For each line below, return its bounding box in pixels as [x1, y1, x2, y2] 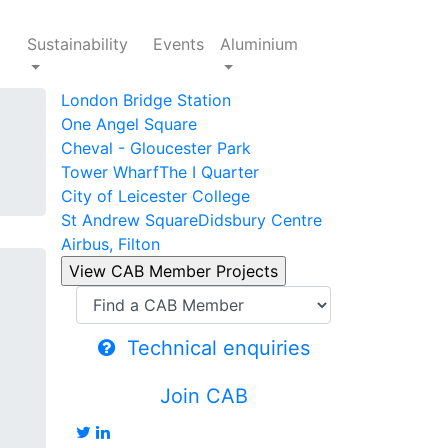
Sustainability [26, 34, 128, 54]
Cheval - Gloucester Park [61, 138, 251, 158]
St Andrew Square [61, 210, 198, 230]
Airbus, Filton [61, 234, 160, 254]
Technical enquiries [114, 336, 310, 360]
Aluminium [219, 34, 298, 54]
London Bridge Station [61, 90, 231, 110]
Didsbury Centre [198, 210, 322, 230]
